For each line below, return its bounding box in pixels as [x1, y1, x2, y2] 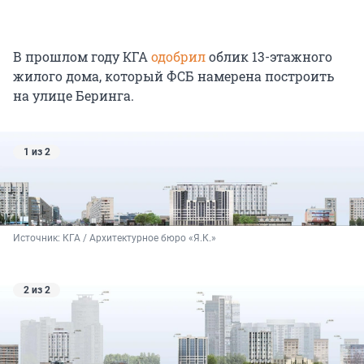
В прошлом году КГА [13, 48, 151, 66]
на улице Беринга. [13, 87, 134, 105]
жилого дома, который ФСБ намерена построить [13, 67, 334, 85]
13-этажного [252, 48, 332, 66]
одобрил [151, 48, 206, 66]
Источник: [13, 232, 63, 244]
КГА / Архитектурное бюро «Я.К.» [63, 232, 216, 244]
